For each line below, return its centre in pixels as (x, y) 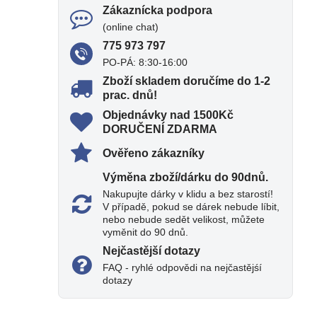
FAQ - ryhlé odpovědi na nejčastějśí (183, 267)
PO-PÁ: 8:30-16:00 (145, 62)
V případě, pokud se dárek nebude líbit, (191, 207)
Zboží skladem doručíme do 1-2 (187, 81)
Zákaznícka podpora (158, 10)
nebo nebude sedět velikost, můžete (184, 219)
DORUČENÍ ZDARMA (160, 129)
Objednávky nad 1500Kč (168, 115)
